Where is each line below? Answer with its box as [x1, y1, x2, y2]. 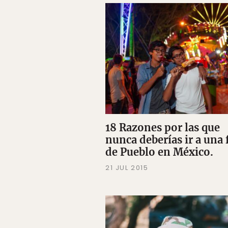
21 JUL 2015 [105, 162, 149, 173]
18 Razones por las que [105, 121, 220, 134]
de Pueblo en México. [105, 145, 213, 158]
